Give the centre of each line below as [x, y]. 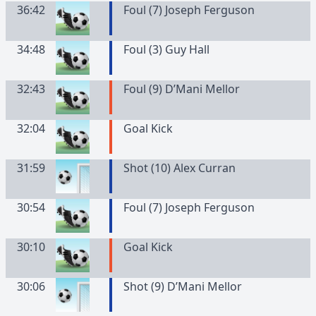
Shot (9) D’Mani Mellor [182, 286]
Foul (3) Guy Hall [166, 49]
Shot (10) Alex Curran [179, 168]
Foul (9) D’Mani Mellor [181, 89]
